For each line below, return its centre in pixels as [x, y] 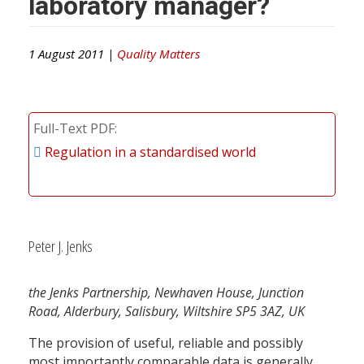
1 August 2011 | [73, 53]
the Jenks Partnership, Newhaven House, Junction [166, 293]
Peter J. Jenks [61, 245]
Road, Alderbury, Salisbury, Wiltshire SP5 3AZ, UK [167, 312]
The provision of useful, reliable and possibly [166, 343]
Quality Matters [158, 53]
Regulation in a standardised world [150, 152]
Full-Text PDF [74, 128]
